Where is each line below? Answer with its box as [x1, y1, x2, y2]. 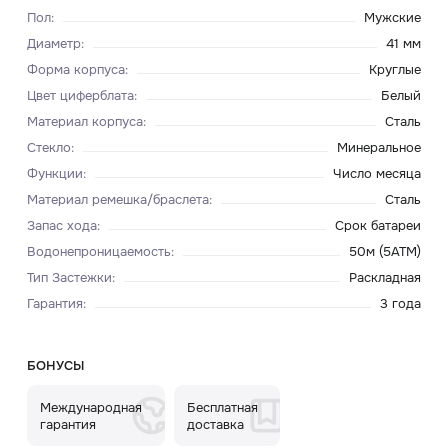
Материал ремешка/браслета [26, 190, 209, 208]
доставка [187, 415, 245, 433]
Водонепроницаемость [26, 242, 171, 260]
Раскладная [349, 268, 422, 286]
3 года [380, 294, 422, 312]
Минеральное [337, 138, 422, 156]
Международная [40, 398, 143, 416]
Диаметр [26, 34, 81, 52]
